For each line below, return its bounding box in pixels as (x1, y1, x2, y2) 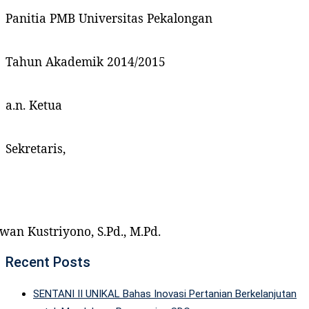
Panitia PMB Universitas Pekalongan (6, 9, 212, 26)
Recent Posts (6, 253, 90, 270)
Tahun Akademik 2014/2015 (6, 52, 166, 70)
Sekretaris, (6, 139, 66, 157)
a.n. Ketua (6, 96, 62, 113)
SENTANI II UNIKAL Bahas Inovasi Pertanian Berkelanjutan (33, 287, 297, 300)
